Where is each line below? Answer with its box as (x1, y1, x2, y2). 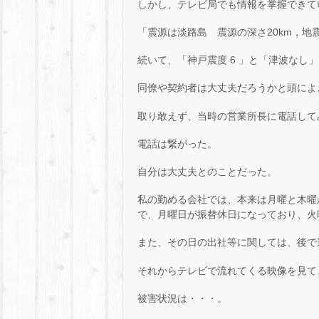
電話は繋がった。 (137, 137, 217, 150)
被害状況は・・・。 (137, 292, 227, 304)
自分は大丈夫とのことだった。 (137, 166, 277, 177)
